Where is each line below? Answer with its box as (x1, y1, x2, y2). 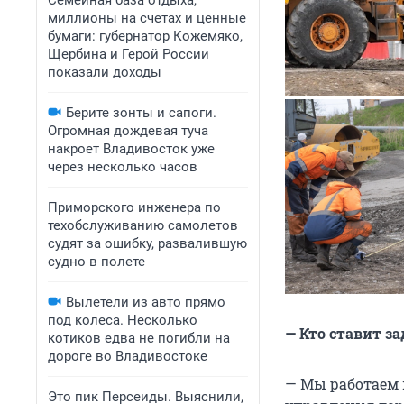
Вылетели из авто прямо (66, 294, 225, 310)
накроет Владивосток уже (48, 141, 215, 157)
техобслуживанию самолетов (48, 217, 238, 234)
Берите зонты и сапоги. (66, 105, 216, 121)
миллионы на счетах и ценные (48, 10, 246, 26)
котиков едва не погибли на (48, 330, 230, 346)
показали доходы (48, 64, 161, 80)
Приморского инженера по (48, 199, 221, 216)
